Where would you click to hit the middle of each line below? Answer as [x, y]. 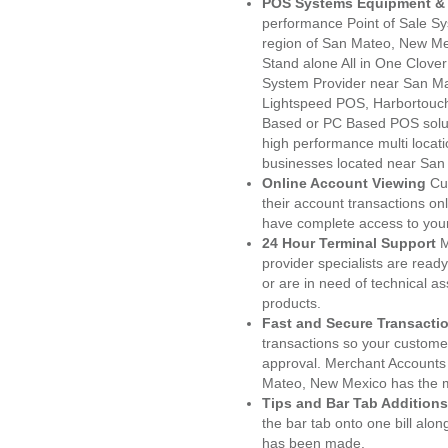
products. [291, 303]
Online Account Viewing [346, 183]
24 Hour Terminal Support [349, 243]
